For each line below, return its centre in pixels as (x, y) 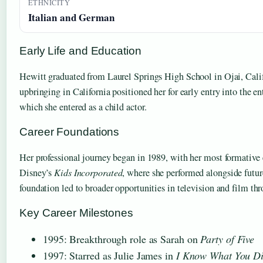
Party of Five (227, 239)
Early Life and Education (80, 51)
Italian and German (71, 18)
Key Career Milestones (76, 213)
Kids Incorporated (88, 173)
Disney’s (37, 173)
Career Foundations (70, 132)
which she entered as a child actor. (83, 107)
